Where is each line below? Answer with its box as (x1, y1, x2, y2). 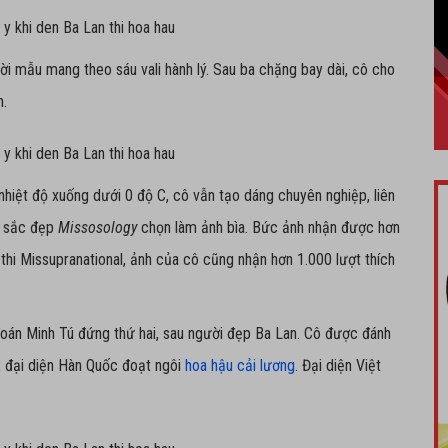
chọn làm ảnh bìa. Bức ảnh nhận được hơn (137, 218, 400, 237)
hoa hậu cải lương (185, 356, 295, 375)
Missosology (58, 218, 137, 237)
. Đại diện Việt (295, 356, 381, 375)
